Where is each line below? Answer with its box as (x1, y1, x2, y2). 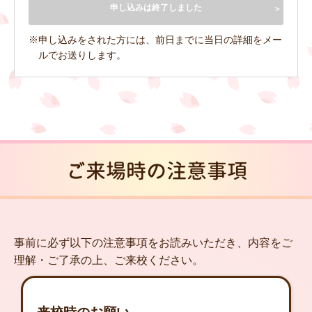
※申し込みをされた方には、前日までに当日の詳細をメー (29, 33, 282, 45)
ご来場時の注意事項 (65, 156, 247, 185)
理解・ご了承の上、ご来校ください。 (14, 253, 203, 266)
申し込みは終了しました (110, 2, 202, 13)
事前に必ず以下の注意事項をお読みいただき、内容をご (14, 236, 292, 249)
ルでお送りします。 (38, 49, 126, 61)
